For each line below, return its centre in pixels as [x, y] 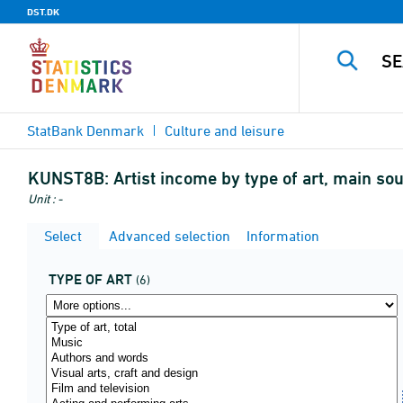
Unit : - [45, 198]
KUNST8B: [68, 178]
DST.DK [43, 12]
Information [281, 236]
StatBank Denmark [85, 130]
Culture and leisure [224, 130]
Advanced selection [168, 236]
